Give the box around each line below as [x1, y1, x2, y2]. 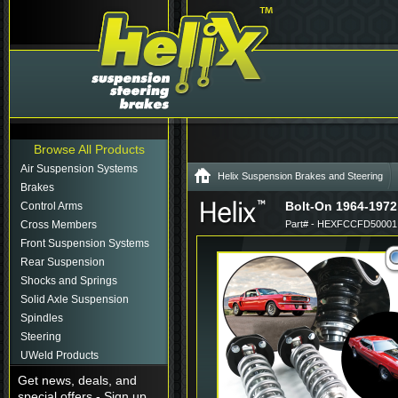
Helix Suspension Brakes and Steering [218, 171, 383, 181]
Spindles [20, 312, 63, 324]
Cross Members [20, 219, 97, 231]
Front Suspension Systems [20, 237, 149, 250]
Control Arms [20, 200, 83, 212]
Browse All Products [33, 142, 145, 156]
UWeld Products [20, 349, 99, 362]
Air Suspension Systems [20, 163, 138, 175]
